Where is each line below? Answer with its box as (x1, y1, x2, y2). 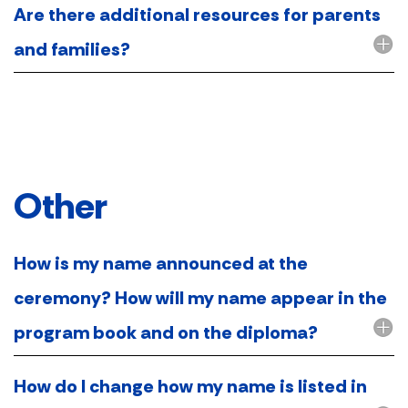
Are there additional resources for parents (14, 2, 381, 26)
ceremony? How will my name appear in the (14, 285, 387, 310)
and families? (14, 36, 130, 61)
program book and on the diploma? (14, 320, 318, 344)
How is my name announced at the (14, 250, 308, 275)
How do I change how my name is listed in (14, 373, 367, 398)
